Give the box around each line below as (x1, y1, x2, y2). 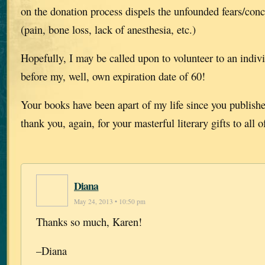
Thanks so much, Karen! (36, 214, 142, 229)
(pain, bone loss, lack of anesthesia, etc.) (21, 22, 196, 37)
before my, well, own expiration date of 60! (21, 68, 205, 83)
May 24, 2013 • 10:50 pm (74, 196, 146, 206)
